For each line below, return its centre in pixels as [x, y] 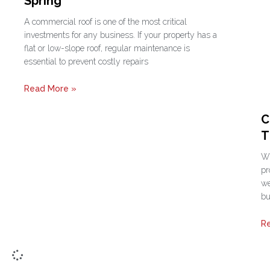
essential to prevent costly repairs [86, 61]
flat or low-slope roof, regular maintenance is [107, 48]
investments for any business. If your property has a [121, 35]
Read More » [50, 89]
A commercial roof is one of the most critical [105, 21]
